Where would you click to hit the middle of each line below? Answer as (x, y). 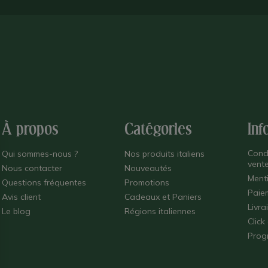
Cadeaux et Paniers (163, 197)
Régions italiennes (160, 211)
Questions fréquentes (44, 183)
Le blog (16, 211)
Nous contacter (32, 168)
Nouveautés (148, 168)
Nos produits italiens (165, 154)
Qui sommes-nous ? (39, 154)
